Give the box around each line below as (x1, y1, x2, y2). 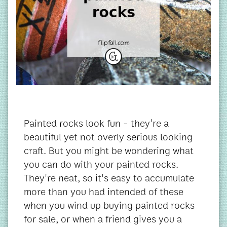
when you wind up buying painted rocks (24, 198, 195, 213)
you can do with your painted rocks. (24, 157, 178, 172)
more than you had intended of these (24, 184, 183, 199)
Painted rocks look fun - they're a (24, 116, 169, 131)
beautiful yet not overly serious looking (24, 129, 193, 144)
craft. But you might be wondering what (24, 143, 194, 158)
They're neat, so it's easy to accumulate (24, 170, 194, 185)
